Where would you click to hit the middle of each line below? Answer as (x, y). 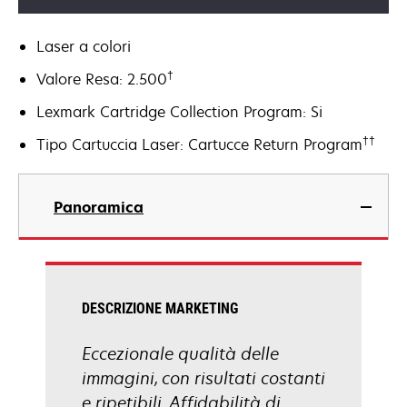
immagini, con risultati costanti (203, 378)
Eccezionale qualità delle (180, 353)
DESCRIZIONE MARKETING (160, 308)
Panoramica (99, 207)
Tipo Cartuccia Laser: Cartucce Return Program (199, 144)
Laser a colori (84, 46)
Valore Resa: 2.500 (102, 79)
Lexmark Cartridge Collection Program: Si (179, 112)
